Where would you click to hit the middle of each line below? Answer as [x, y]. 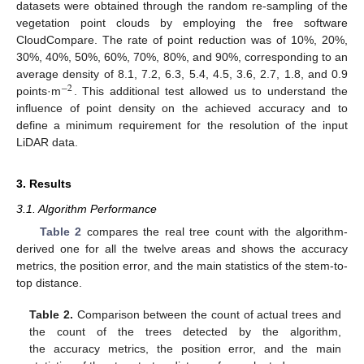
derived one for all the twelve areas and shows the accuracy [182, 249]
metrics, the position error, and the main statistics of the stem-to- [182, 266]
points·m [39, 91]
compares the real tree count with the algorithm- [215, 232]
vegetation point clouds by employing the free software [182, 23]
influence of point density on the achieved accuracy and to [182, 108]
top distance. [49, 283]
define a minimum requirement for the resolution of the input [182, 126]
